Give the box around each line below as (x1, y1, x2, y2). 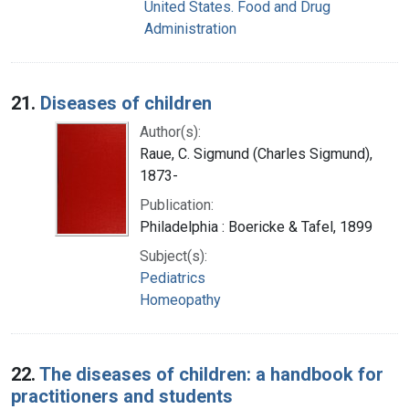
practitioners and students (11, 384, 233, 407)
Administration (144, 19, 236, 37)
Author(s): (140, 122, 201, 141)
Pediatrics (140, 268, 205, 287)
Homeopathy (140, 290, 221, 309)
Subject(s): (140, 246, 207, 265)
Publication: (140, 195, 214, 214)
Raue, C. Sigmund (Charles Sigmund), (140, 144, 372, 163)
